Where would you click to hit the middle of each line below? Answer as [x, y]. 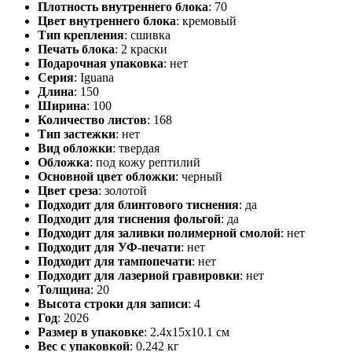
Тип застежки [77, 134]
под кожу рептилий [148, 162]
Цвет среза [68, 190]
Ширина [62, 105]
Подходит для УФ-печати [109, 247]
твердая [139, 148]
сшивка [150, 35]
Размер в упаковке [91, 332]
